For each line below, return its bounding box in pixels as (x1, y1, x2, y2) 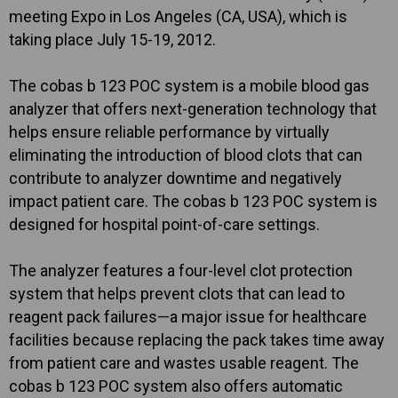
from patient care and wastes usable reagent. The (9, 354, 359, 372)
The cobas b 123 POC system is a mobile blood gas (9, 76, 370, 95)
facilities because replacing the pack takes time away (9, 330, 385, 349)
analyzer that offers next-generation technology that (9, 99, 377, 118)
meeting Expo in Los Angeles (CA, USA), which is (9, 7, 347, 26)
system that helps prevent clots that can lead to (9, 284, 345, 303)
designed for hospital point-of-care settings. (9, 215, 320, 234)
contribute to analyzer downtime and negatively (9, 169, 342, 187)
